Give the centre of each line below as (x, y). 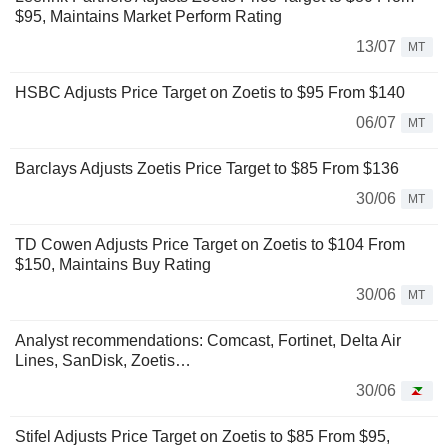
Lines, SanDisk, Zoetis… (103, 360)
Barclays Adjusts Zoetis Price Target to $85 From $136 (207, 168)
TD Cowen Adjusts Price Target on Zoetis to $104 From (210, 244)
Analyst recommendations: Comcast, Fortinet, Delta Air (208, 340)
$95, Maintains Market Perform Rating (148, 16)
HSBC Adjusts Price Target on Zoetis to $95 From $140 (210, 92)
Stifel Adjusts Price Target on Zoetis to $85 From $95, (202, 436)
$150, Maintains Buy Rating (113, 264)
